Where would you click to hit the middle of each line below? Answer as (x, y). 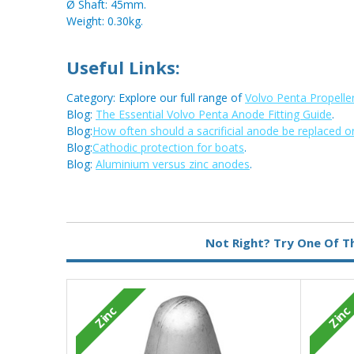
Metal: (87, 227)
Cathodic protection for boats (168, 148)
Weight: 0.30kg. (105, 21)
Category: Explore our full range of (156, 98)
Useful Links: (123, 68)
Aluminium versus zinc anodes (173, 164)
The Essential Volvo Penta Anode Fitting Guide (214, 115)
